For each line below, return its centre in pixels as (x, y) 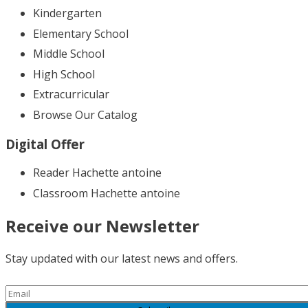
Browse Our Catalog (85, 114)
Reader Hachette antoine (97, 173)
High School (64, 74)
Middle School (69, 54)
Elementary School (81, 33)
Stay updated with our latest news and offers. (122, 258)
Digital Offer (45, 144)
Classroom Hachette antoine (107, 193)
